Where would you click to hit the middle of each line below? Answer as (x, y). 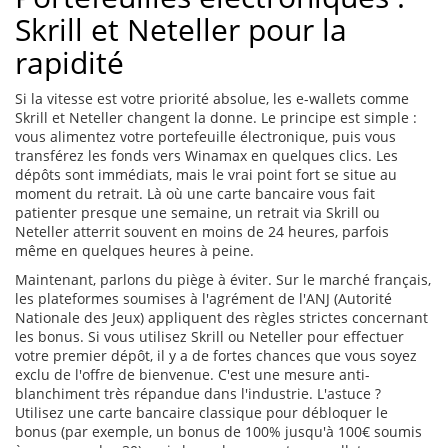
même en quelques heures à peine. (134, 251)
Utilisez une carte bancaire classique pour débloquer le (201, 413)
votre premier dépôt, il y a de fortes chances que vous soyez (216, 356)
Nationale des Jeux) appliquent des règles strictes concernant (221, 318)
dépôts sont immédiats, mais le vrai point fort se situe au (206, 175)
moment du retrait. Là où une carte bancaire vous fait (195, 194)
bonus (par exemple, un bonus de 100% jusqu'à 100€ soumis (218, 432)
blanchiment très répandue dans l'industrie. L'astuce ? (198, 394)
